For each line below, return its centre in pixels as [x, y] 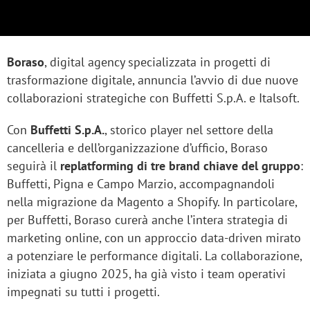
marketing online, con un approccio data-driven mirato [154, 238]
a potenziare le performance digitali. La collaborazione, [154, 256]
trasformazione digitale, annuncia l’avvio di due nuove [153, 80]
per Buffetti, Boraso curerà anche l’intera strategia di [147, 220]
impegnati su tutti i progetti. [83, 292]
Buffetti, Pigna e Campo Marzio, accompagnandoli [141, 184]
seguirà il [34, 166]
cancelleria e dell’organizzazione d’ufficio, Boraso [137, 148]
